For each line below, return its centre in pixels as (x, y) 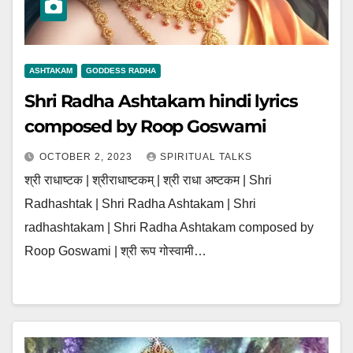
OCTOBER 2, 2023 (87, 157)
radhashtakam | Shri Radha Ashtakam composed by (169, 227)
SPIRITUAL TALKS (206, 157)
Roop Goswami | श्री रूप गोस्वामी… (115, 251)
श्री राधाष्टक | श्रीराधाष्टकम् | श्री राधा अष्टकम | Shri (148, 180)
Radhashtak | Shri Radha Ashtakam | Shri (140, 204)
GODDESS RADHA (121, 71)
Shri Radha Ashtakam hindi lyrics (161, 101)
